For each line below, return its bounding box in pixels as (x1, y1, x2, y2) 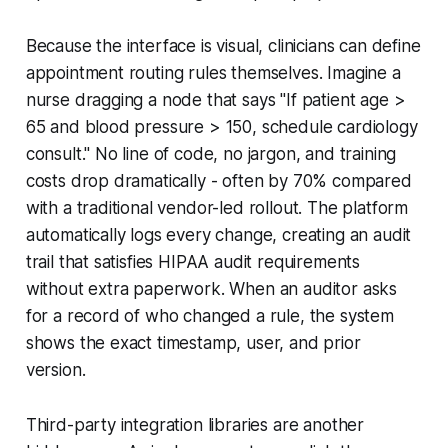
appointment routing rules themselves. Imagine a (25, 62, 401, 83)
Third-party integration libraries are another (25, 414, 365, 435)
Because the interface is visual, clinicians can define (25, 35, 421, 56)
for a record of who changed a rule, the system (25, 305, 394, 326)
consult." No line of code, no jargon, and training (25, 143, 397, 164)
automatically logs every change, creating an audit (25, 224, 412, 245)
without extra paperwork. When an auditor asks (25, 278, 398, 299)
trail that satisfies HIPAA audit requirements (25, 251, 361, 272)
